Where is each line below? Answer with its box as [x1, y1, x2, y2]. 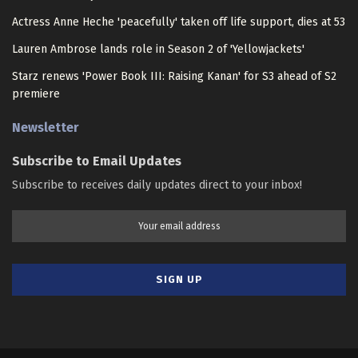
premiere [12, 87, 60, 101]
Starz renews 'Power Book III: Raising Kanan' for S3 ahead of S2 [12, 70, 336, 84]
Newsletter [12, 120, 79, 136]
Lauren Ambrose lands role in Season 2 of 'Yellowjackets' [12, 42, 304, 57]
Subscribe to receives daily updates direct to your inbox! [12, 178, 302, 193]
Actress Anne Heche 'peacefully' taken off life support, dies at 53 [12, 15, 345, 30]
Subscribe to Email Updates [12, 153, 181, 169]
